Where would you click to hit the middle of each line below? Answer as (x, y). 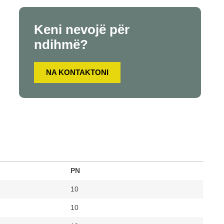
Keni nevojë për (81, 29)
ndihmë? (61, 44)
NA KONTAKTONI (77, 72)
